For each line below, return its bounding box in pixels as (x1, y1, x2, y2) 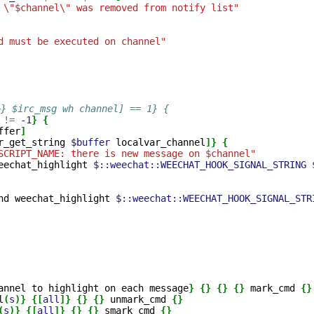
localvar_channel (116, 137, 205, 148)
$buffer (71, 137, 110, 148)
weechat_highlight (15, 193, 110, 204)
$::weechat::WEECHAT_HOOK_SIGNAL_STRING (93, 159, 306, 170)
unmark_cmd (110, 294, 166, 305)
